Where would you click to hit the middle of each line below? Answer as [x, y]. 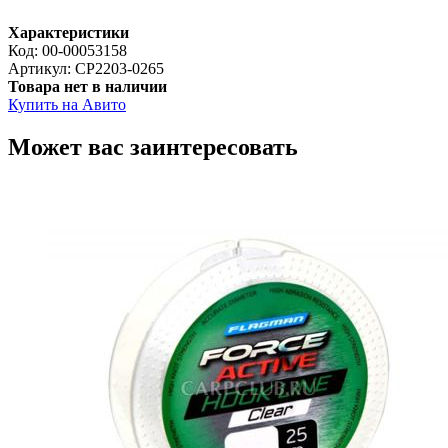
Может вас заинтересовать [153, 146]
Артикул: [41, 68]
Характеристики [68, 32]
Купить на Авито [67, 104]
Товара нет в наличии [87, 86]
